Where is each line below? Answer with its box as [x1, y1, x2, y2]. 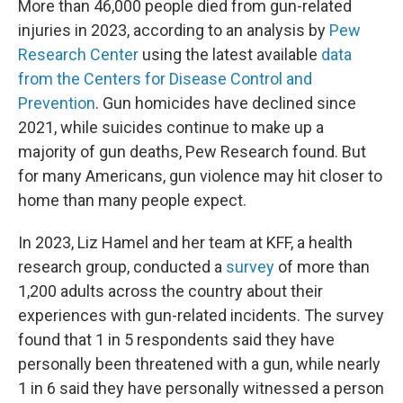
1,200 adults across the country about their [18, 282, 323, 300]
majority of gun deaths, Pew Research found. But [18, 142, 366, 161]
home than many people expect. [18, 191, 246, 210]
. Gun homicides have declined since [95, 94, 356, 112]
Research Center [18, 45, 139, 64]
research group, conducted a [18, 257, 226, 276]
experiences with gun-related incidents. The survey [18, 306, 384, 325]
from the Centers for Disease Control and [18, 69, 312, 88]
